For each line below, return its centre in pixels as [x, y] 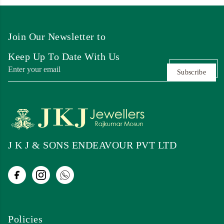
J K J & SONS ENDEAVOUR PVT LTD [92, 145]
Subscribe [191, 72]
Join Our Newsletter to [57, 36]
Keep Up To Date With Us [64, 56]
